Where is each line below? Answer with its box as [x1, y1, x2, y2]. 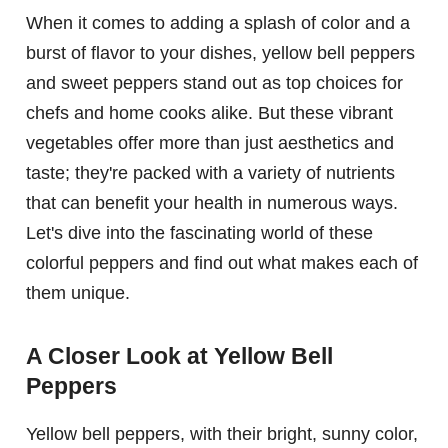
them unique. [26, 283, 130, 304]
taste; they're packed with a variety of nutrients [26, 163, 395, 184]
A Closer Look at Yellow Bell [26, 342, 333, 369]
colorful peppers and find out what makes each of [26, 253, 418, 274]
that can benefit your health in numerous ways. [26, 193, 398, 214]
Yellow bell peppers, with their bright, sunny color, [26, 423, 418, 444]
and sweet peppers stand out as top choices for [26, 73, 403, 94]
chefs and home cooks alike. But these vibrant [26, 103, 393, 124]
